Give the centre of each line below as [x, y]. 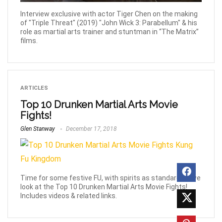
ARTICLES [34, 88]
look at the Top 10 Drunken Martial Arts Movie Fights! [104, 187]
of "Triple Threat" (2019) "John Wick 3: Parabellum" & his [109, 23]
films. [29, 41]
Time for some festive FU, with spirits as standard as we [111, 178]
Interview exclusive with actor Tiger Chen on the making [109, 14]
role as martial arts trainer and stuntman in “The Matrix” [110, 32]
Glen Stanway [38, 129]
